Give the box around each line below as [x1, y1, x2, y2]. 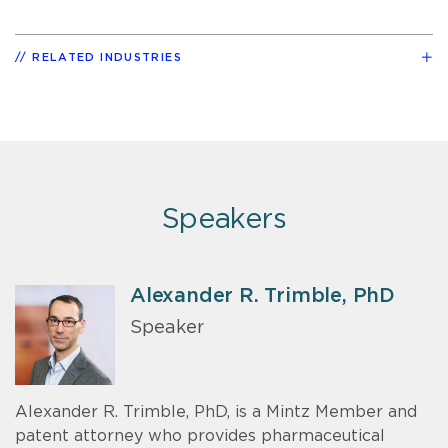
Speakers [161, 205, 287, 234]
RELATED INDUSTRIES [32, 51, 182, 63]
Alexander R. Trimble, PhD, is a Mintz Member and [15, 403, 417, 420]
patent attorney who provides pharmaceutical [15, 427, 385, 444]
